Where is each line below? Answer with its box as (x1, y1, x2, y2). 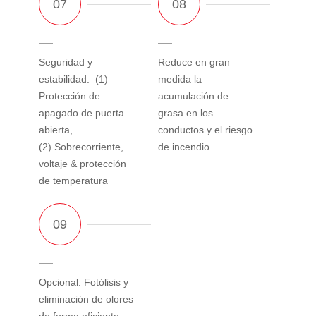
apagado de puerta (39, 107, 124, 119)
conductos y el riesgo (158, 123, 253, 135)
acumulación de (158, 90, 229, 102)
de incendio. (158, 140, 212, 152)
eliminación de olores (39, 293, 133, 305)
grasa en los (158, 107, 213, 119)
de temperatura (39, 174, 108, 186)
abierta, (39, 123, 75, 135)
